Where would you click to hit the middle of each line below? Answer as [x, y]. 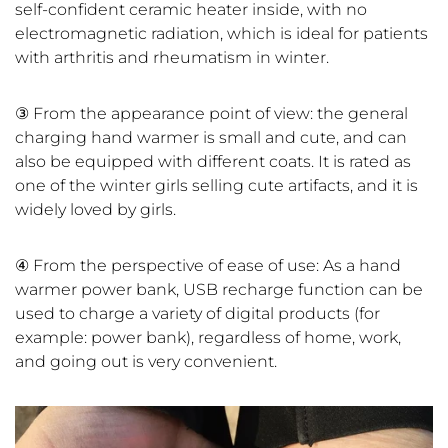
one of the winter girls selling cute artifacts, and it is [216, 186]
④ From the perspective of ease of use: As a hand [208, 266]
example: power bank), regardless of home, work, [208, 338]
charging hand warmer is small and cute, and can [211, 138]
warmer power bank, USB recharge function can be [219, 290]
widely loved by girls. [95, 210]
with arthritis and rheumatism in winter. [172, 58]
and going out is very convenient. [146, 362]
